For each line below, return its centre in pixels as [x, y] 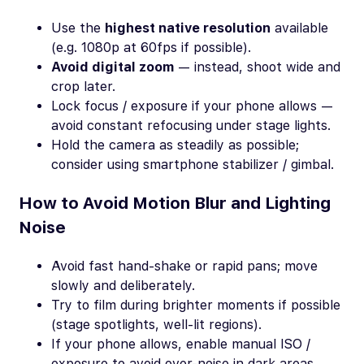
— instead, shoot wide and [257, 67]
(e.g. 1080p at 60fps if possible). [151, 48]
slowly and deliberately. [123, 285]
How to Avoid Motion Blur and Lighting [175, 204]
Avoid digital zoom [113, 67]
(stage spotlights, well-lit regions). [156, 324]
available [299, 28]
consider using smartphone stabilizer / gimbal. [193, 165]
